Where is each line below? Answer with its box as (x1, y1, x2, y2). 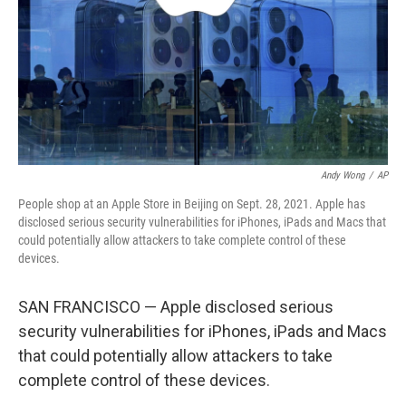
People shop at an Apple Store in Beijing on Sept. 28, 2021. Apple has (18, 197, 365, 211)
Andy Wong (321, 169, 364, 181)
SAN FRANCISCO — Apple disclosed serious (18, 297, 333, 316)
